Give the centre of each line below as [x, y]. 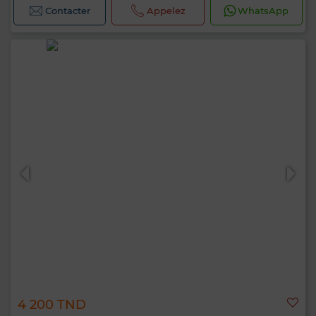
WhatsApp [263, 11]
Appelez [166, 11]
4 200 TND [52, 305]
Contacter [68, 11]
